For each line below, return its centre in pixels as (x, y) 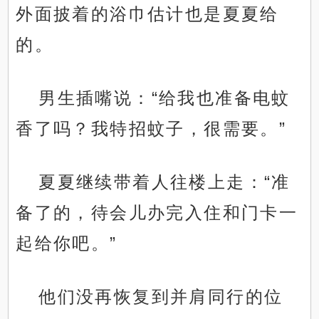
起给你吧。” (67, 244)
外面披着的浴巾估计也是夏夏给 (147, 14)
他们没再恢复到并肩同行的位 (161, 297)
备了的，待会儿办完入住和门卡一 (157, 213)
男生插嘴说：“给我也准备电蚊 (164, 98)
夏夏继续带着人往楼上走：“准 (164, 182)
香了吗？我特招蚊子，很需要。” (151, 129)
